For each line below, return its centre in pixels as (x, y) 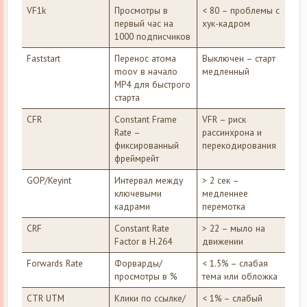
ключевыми (138, 193)
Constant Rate (142, 228)
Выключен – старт (238, 58)
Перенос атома (145, 58)
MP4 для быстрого (152, 84)
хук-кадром (226, 23)
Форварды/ (138, 263)
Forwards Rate (54, 263)
